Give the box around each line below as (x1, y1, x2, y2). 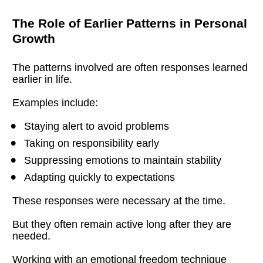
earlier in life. (12, 73, 73, 85)
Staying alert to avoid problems (24, 120, 170, 132)
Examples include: (12, 96, 99, 109)
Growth (12, 31, 56, 45)
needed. (12, 230, 51, 242)
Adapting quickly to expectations (24, 171, 176, 183)
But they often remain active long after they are (12, 218, 232, 230)
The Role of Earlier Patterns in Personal (12, 16, 248, 30)
